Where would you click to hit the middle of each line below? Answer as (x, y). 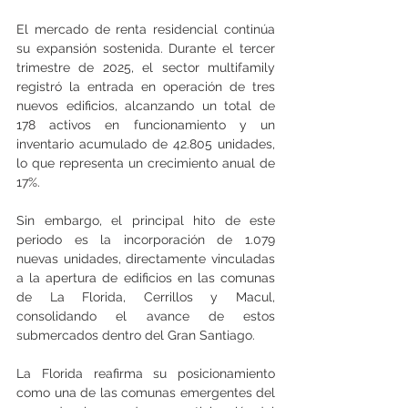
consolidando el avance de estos (146, 316)
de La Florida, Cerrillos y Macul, (146, 297)
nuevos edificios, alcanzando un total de (146, 106)
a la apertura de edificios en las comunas (146, 278)
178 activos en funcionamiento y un (146, 125)
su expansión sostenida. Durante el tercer (146, 49)
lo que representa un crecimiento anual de (146, 163)
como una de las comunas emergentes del (146, 393)
